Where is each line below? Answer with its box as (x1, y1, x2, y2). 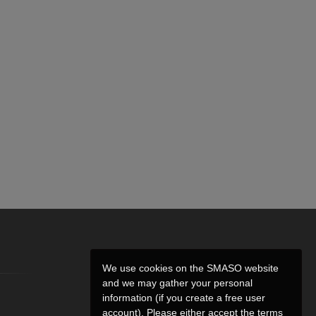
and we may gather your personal (102, 277, 253, 288)
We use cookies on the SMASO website (102, 262, 279, 274)
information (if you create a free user (102, 292, 265, 303)
